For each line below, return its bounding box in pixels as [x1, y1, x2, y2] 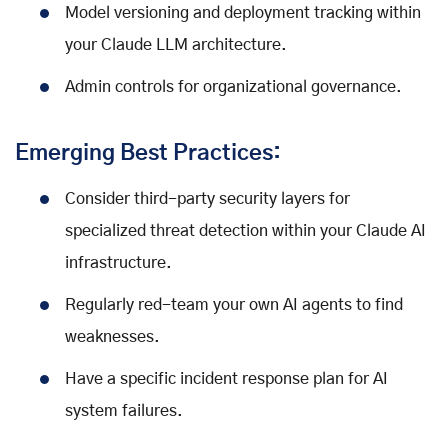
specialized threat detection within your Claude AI [65, 223, 426, 240]
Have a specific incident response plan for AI [65, 371, 388, 388]
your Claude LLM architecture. [65, 37, 287, 54]
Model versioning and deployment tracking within [65, 5, 421, 22]
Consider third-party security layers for [65, 191, 350, 208]
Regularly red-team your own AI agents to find [65, 297, 403, 314]
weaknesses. [65, 329, 160, 346]
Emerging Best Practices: [15, 142, 281, 165]
